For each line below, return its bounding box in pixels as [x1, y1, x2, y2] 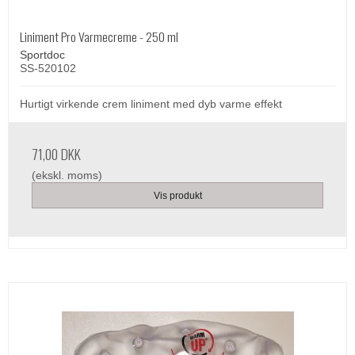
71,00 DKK [32, 143, 81, 165]
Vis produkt [153, 189, 202, 201]
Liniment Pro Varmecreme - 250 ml [20, 27, 178, 47]
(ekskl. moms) [32, 169, 102, 182]
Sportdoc [20, 48, 65, 62]
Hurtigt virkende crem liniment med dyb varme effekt [20, 97, 282, 111]
